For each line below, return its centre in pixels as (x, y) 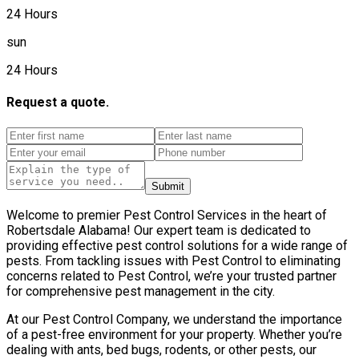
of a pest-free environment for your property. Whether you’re (174, 334)
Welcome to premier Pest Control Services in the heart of (167, 215)
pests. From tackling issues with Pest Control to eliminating (173, 260)
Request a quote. (58, 103)
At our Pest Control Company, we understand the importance (174, 319)
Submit (168, 186)
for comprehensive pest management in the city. (141, 291)
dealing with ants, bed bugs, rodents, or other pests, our (161, 349)
